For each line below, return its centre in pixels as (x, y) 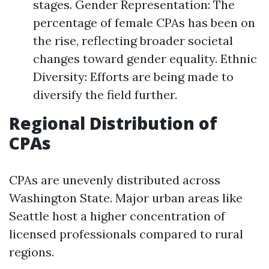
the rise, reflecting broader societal (133, 41)
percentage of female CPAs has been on (144, 23)
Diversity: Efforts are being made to (133, 77)
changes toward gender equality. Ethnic (145, 59)
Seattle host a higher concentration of (117, 216)
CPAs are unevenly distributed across (115, 180)
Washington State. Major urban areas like (126, 198)
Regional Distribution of (113, 123)
